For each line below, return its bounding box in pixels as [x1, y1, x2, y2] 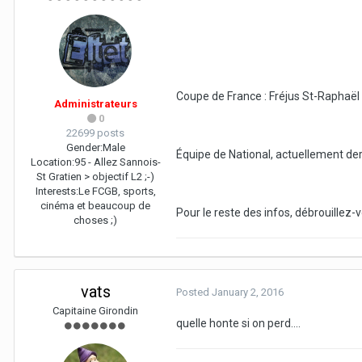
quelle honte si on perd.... [176, 317, 301, 330]
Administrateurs [53, 98, 137, 111]
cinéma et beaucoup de [40, 200, 150, 213]
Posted [176, 286, 212, 299]
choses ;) [74, 214, 117, 227]
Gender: [65, 141, 103, 154]
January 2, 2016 [212, 286, 284, 299]
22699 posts [66, 127, 124, 140]
